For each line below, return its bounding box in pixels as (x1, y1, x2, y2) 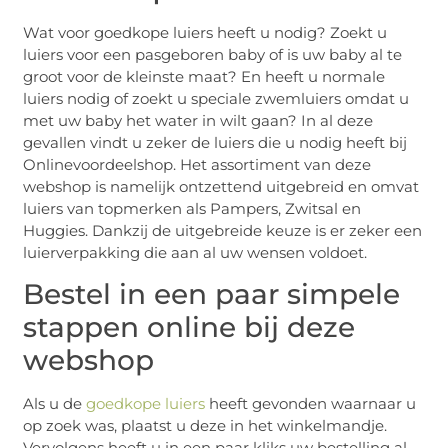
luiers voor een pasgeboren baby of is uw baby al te (23, 44, 403, 64)
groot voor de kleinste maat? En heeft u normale (23, 66, 386, 86)
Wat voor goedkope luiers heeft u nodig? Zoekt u (23, 22, 388, 42)
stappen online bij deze (23, 309, 356, 344)
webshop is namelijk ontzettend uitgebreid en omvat (23, 176, 420, 196)
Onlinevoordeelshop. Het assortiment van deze (23, 154, 372, 174)
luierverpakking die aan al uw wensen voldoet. (23, 242, 368, 262)
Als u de (23, 393, 87, 413)
